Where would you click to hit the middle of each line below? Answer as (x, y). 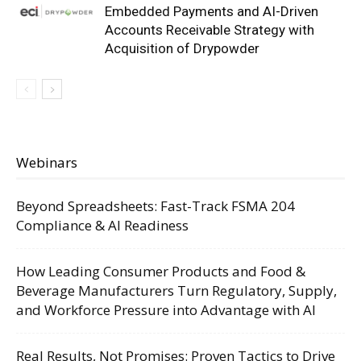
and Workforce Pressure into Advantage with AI (166, 309)
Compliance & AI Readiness (102, 225)
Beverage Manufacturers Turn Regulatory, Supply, (176, 290)
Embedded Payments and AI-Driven (212, 11)
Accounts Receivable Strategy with (210, 29)
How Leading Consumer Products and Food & (161, 271)
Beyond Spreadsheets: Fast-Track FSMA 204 (156, 205)
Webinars (47, 162)
